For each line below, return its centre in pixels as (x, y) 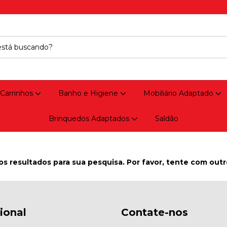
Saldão (166, 119)
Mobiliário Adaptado (179, 93)
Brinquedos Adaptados (90, 119)
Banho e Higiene (89, 93)
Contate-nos (155, 212)
